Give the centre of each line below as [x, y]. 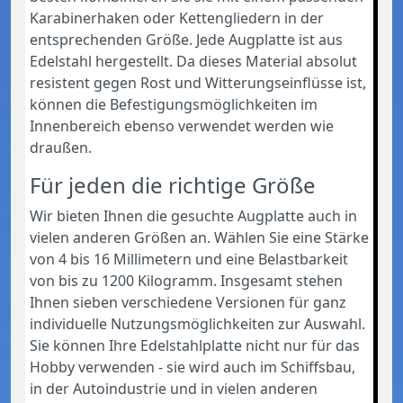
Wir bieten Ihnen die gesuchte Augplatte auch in [193, 215]
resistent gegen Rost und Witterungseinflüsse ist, [198, 82]
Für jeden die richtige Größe [173, 184]
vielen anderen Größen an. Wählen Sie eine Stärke [199, 237]
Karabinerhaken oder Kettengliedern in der [177, 18]
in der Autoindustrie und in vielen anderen [174, 388]
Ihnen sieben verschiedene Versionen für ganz [188, 302]
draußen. [61, 147]
